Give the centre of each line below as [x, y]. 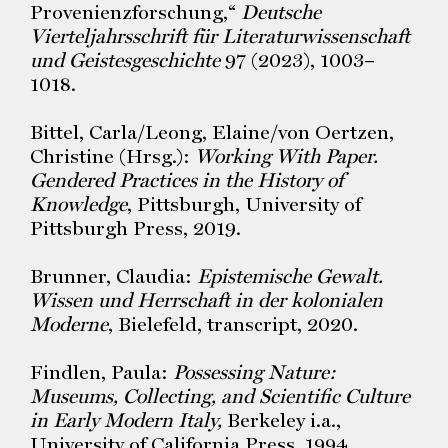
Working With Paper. [286, 156]
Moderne [69, 324]
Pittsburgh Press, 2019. [135, 228]
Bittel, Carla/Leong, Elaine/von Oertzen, [212, 132]
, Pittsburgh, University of [244, 204]
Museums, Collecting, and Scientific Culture [220, 396]
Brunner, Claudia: [113, 276]
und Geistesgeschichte [125, 60]
